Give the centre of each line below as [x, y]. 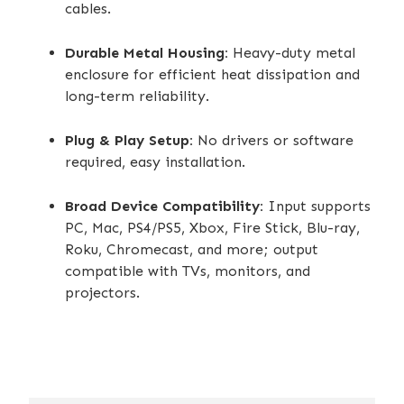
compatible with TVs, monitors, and [188, 271]
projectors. [102, 292]
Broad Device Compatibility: [164, 206]
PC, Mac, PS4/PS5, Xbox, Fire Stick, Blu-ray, [212, 227]
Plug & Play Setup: [129, 140]
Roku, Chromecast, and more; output [192, 249]
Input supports [317, 206]
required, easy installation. [155, 161]
